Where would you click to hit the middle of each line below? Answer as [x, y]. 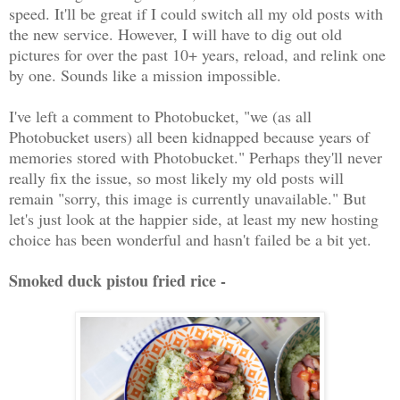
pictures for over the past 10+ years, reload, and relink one [197, 55]
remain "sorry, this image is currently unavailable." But [187, 199]
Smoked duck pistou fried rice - [117, 281]
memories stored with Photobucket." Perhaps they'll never [196, 158]
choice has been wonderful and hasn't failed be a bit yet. [190, 240]
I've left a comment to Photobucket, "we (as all [160, 117]
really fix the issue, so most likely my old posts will [176, 178]
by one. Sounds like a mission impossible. [148, 75]
